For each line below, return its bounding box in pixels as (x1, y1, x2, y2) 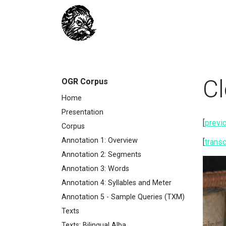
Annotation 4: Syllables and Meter (62, 179, 172, 188)
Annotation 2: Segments (62, 150, 141, 159)
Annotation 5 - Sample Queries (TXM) (62, 193, 185, 202)
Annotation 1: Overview (62, 136, 138, 145)
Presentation (62, 108, 103, 117)
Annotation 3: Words (62, 164, 129, 174)
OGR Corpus (62, 77, 108, 87)
